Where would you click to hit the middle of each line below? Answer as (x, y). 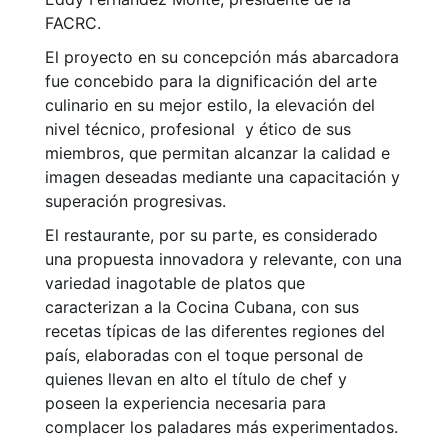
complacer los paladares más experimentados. (221, 427)
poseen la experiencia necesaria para (185, 403)
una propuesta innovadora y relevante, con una (223, 259)
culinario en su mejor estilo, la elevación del (210, 105)
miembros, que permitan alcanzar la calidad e (217, 153)
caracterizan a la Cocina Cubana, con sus (202, 307)
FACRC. (73, 23)
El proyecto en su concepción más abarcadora (222, 57)
